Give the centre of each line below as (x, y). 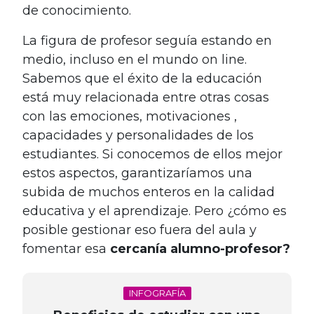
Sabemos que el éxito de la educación (142, 78)
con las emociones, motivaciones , (130, 116)
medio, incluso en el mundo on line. (135, 59)
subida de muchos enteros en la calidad (149, 192)
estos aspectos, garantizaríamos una (137, 173)
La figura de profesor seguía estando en (147, 40)
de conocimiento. (77, 10)
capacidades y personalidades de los (138, 135)
